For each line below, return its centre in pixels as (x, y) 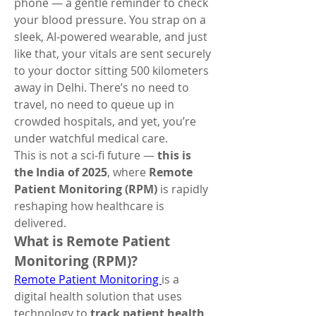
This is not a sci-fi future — (86, 155)
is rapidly (183, 189)
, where (128, 172)
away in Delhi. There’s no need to (102, 87)
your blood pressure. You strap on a (110, 20)
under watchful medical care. (91, 138)
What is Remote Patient (92, 241)
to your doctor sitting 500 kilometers (111, 71)
